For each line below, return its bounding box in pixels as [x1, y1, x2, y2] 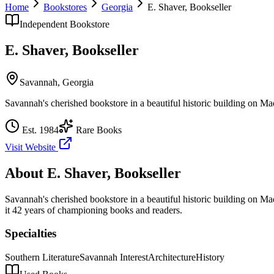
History [196, 252, 224, 263]
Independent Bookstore [20, 19, 109, 29]
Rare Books [73, 124, 122, 135]
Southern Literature [5, 252, 80, 263]
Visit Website [5, 141, 58, 152]
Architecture [148, 252, 196, 263]
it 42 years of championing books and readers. [5, 204, 182, 215]
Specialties [5, 227, 56, 240]
